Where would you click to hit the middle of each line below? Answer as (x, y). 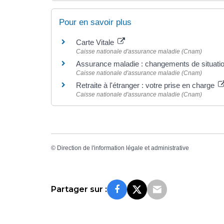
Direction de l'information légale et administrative (123, 148)
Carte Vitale (96, 42)
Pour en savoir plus (95, 22)
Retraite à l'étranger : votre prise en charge (146, 85)
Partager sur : (79, 189)
